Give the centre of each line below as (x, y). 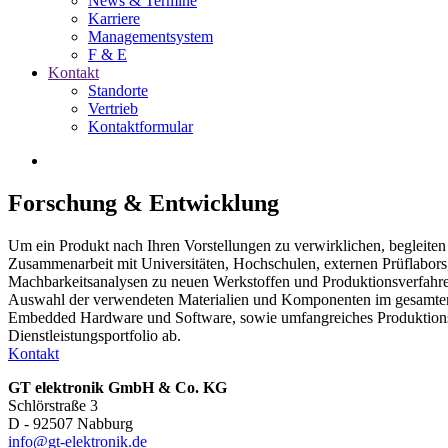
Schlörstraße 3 (53, 405)
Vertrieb (113, 108)
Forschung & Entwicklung (143, 202)
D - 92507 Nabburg (70, 423)
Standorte (118, 90)
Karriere (114, 18)
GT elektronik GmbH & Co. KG (117, 387)
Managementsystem (150, 36)
